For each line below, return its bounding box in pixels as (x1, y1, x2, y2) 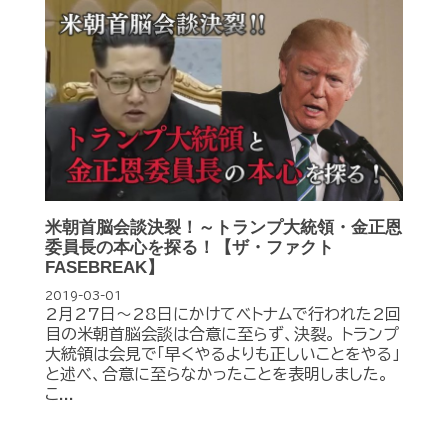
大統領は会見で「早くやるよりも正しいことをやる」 (45, 346, 400, 363)
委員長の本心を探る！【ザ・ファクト (45, 238, 334, 258)
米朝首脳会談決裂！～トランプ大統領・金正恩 (45, 218, 402, 238)
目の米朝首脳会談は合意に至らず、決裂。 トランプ (45, 326, 399, 343)
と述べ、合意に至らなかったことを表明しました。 (45, 366, 389, 383)
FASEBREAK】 (45, 258, 164, 278)
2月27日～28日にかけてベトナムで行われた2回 (45, 306, 401, 323)
